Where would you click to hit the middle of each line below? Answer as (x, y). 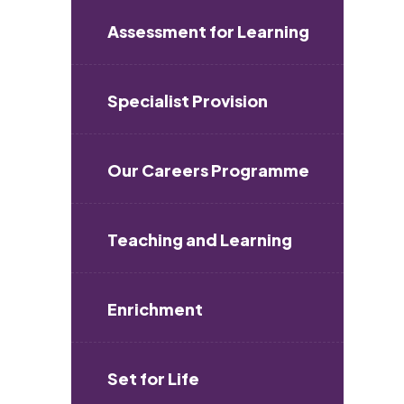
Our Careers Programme (208, 170)
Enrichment (155, 309)
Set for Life (153, 378)
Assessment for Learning (208, 31)
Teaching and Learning (199, 239)
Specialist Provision (187, 101)
